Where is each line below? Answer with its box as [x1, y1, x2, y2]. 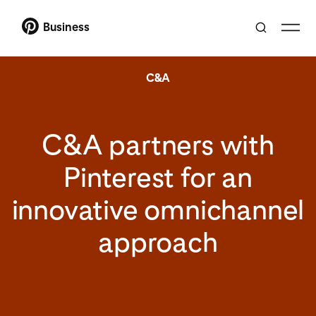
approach [98, 224, 218, 259]
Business [43, 20, 90, 34]
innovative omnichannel [11, 192, 305, 226]
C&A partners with [42, 127, 274, 162]
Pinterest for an [63, 159, 253, 194]
